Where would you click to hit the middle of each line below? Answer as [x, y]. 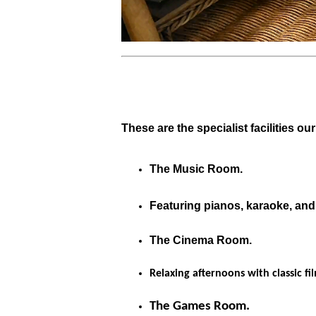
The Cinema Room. [201, 240]
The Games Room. [200, 306]
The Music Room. [196, 169]
